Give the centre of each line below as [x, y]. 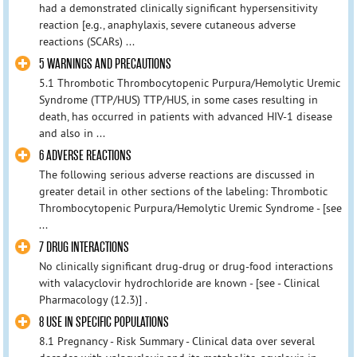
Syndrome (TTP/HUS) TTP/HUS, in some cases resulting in [178, 99]
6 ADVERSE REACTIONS [85, 156]
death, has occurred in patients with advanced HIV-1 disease [185, 116]
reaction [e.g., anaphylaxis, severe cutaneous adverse [167, 24]
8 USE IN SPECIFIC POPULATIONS [104, 323]
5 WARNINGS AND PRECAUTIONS [105, 64]
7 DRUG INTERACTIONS [84, 248]
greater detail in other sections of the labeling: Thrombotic [183, 192]
